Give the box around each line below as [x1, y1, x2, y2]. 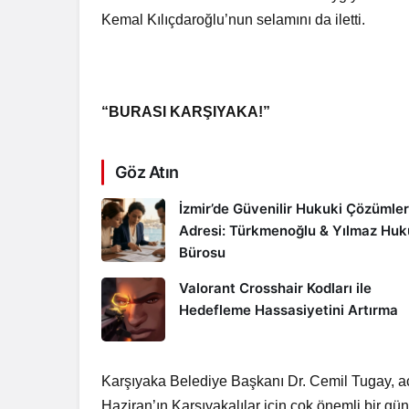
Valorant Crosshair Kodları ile [179, 279, 372, 297]
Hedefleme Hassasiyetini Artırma [179, 301, 398, 319]
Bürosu [179, 244, 225, 261]
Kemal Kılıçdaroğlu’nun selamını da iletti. [101, 12, 366, 27]
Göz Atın [115, 163, 179, 182]
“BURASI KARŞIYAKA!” [101, 104, 271, 120]
